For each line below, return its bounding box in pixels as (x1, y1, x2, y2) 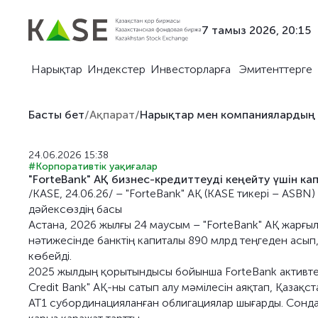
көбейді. (28, 249, 72, 263)
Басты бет (28, 108, 84, 121)
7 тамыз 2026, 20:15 (202, 23, 311, 37)
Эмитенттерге (238, 62, 312, 76)
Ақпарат (89, 108, 135, 121)
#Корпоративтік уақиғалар (28, 160, 158, 172)
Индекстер (87, 62, 146, 76)
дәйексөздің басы (28, 202, 122, 216)
